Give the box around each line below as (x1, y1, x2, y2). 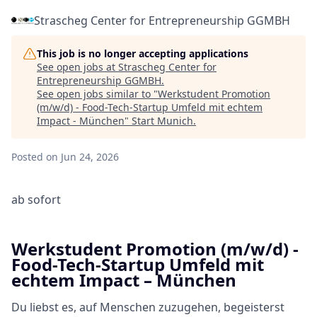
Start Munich (132, 114, 193, 127)
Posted (11, 150, 43, 163)
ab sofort (11, 192, 61, 207)
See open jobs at (37, 60, 118, 74)
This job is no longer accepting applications (37, 47, 248, 60)
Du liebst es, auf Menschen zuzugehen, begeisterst (11, 299, 284, 315)
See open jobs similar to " (37, 87, 158, 100)
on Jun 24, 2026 (46, 150, 119, 163)
